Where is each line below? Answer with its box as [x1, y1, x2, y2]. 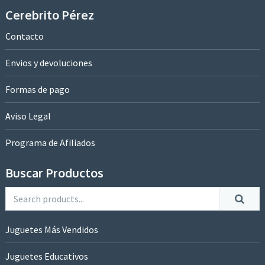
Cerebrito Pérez [5, 7, 94, 23]
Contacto [5, 30, 44, 43]
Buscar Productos [5, 165, 104, 181]
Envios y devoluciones [5, 57, 92, 69]
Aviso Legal [5, 110, 51, 122]
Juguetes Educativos [5, 250, 88, 263]
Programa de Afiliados [5, 137, 95, 149]
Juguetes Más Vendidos [5, 224, 98, 236]
